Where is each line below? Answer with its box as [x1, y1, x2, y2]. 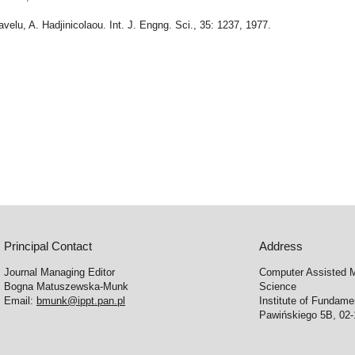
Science [259, 281, 297, 293]
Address [259, 239, 303, 253]
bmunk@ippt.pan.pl [36, 295, 125, 307]
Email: [3, 295, 36, 307]
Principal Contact [3, 239, 92, 253]
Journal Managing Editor [3, 266, 115, 279]
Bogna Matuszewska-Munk [3, 281, 128, 293]
